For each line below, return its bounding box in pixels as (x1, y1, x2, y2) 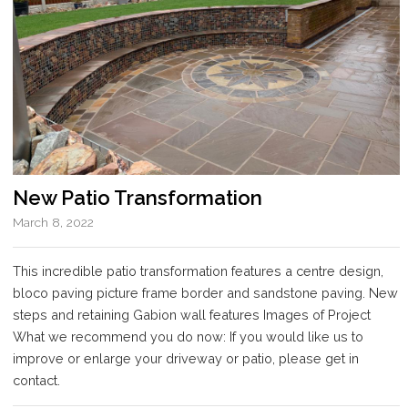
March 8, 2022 (13, 215, 94, 230)
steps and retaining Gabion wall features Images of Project (13, 307, 371, 323)
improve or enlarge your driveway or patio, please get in (13, 351, 359, 367)
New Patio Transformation (13, 186, 262, 210)
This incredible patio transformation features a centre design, (13, 263, 383, 280)
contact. (13, 372, 60, 389)
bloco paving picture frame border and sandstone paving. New (13, 285, 398, 301)
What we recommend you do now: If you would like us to (13, 329, 363, 345)
